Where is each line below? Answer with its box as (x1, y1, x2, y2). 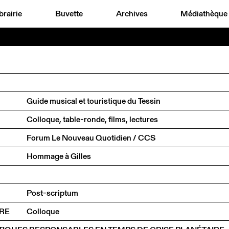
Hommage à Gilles (27, 150, 91, 162)
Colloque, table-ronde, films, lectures (27, 113, 158, 125)
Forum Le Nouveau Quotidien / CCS (27, 131, 155, 144)
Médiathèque (180, 8, 228, 19)
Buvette (55, 8, 83, 19)
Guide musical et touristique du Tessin (27, 95, 161, 107)
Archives (116, 8, 148, 19)
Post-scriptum (27, 187, 78, 199)
